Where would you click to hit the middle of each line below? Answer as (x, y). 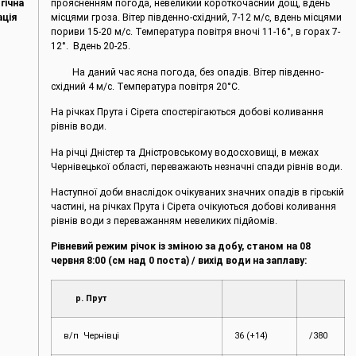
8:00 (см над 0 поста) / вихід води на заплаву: (197, 261)
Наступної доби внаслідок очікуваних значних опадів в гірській (198, 192)
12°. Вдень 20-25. (91, 46)
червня (68, 261)
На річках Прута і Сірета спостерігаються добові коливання (188, 112)
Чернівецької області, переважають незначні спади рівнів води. (197, 166)
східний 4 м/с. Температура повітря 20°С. (146, 86)
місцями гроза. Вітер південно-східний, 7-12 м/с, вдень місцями (197, 18)
